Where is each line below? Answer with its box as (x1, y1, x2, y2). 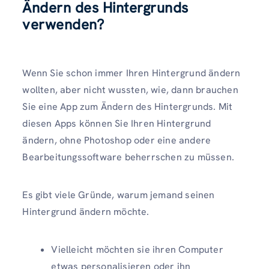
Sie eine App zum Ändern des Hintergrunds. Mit (22, 100, 233, 113)
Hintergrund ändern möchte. (22, 205, 150, 218)
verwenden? (22, 14, 104, 34)
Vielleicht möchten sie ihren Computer (51, 243, 223, 256)
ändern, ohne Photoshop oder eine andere (22, 133, 211, 147)
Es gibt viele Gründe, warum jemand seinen (22, 189, 215, 201)
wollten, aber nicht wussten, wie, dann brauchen (22, 83, 238, 96)
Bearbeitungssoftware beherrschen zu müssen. (22, 150, 234, 163)
